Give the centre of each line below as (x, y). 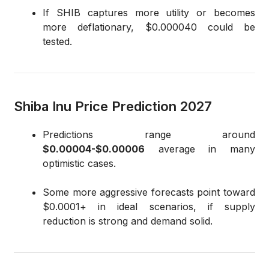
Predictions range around (149, 135)
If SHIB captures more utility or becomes (149, 13)
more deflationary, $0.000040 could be (149, 27)
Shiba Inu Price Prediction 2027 (113, 107)
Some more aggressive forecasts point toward (149, 192)
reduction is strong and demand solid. (128, 221)
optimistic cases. (79, 164)
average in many (200, 149)
